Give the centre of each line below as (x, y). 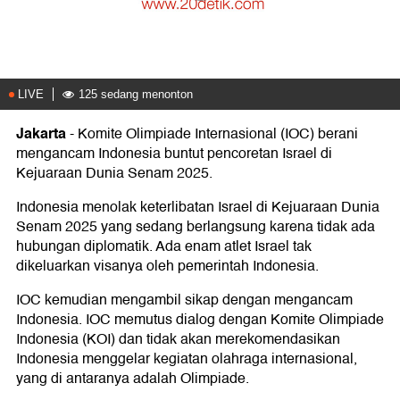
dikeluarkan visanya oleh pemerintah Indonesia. (167, 266)
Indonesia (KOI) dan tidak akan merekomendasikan (178, 339)
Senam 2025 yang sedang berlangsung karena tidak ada (196, 227)
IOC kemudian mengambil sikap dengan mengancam (184, 300)
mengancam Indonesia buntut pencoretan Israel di (174, 154)
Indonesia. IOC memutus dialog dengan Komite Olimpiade (200, 320)
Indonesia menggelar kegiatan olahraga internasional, (187, 359)
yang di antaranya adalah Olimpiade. (133, 379)
